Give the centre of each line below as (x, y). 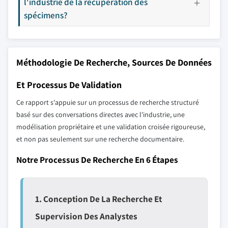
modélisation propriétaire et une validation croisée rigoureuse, (111, 127)
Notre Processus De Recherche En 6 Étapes (97, 160)
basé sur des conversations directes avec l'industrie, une (101, 115)
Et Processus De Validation (69, 85)
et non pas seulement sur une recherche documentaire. (100, 139)
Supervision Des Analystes (86, 216)
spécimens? (46, 15)
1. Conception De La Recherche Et (98, 199)
